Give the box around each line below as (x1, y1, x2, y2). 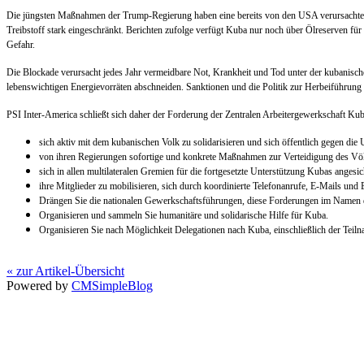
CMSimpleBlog (71, 278, 153, 292)
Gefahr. (6, 38, 35, 50)
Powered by (6, 278, 71, 292)
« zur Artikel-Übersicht (6, 263, 124, 278)
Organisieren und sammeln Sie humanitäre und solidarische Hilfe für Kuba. (39, 209, 328, 221)
